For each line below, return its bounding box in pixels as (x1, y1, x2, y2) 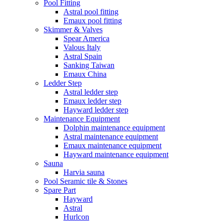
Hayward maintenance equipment (63, 150, 168, 159)
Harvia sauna (63, 168, 105, 177)
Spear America (63, 34, 110, 43)
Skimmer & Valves (44, 25, 103, 34)
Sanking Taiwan (63, 61, 114, 70)
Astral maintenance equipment (63, 132, 158, 141)
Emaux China (63, 70, 107, 79)
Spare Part (44, 186, 76, 195)
